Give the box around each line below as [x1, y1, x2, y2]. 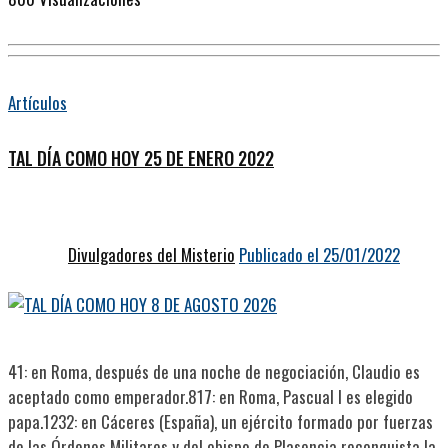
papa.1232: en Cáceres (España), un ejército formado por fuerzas [8, 408, 433, 434]
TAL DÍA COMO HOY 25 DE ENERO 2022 [8, 145, 274, 172]
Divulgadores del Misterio [68, 241, 235, 267]
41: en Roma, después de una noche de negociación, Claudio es [8, 358, 420, 384]
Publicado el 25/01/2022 [239, 241, 400, 267]
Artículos [8, 90, 67, 116]
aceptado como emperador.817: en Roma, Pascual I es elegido [8, 383, 413, 409]
